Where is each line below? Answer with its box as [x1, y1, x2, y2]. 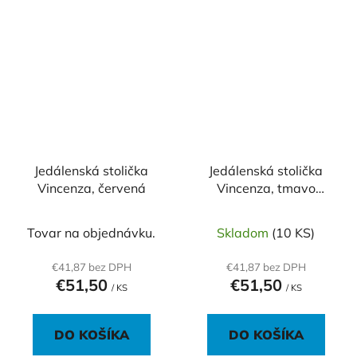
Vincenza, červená [37, 179, 146, 196]
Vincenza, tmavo [216, 179, 316, 196]
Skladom [217, 224, 272, 241]
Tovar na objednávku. [27, 224, 155, 241]
